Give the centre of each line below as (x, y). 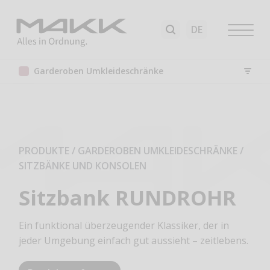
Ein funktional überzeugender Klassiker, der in (124, 226)
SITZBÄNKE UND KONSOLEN (83, 166)
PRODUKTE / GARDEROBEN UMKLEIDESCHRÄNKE (128, 151)
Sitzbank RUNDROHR (128, 197)
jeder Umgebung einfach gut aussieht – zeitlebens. (134, 241)
